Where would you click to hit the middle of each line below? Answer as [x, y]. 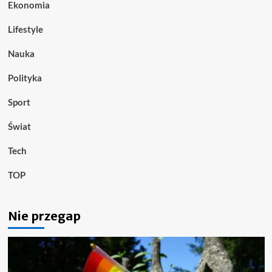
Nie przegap [44, 216]
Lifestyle [25, 29]
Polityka [25, 78]
